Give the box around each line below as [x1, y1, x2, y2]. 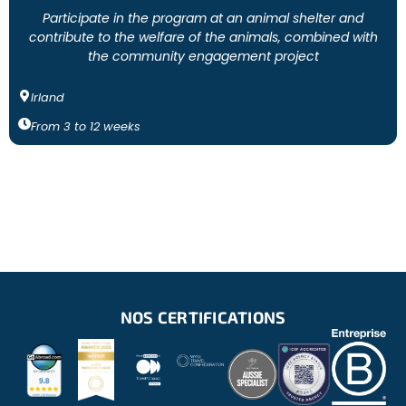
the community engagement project [87, 47, 319, 65]
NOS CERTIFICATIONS [120, 307, 286, 327]
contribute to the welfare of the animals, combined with [28, 28, 378, 46]
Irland [31, 90, 64, 105]
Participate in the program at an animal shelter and [43, 9, 363, 27]
